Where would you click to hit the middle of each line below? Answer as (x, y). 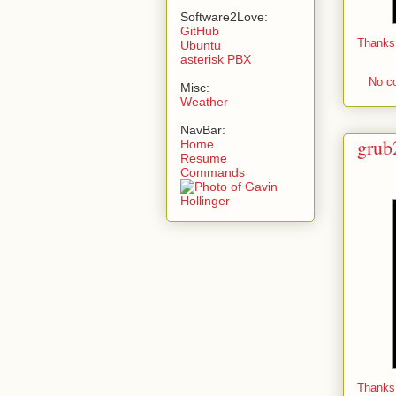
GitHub (200, 30)
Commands (213, 172)
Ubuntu (201, 45)
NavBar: (203, 129)
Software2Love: (224, 16)
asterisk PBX (216, 59)
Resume (204, 158)
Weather (204, 101)
